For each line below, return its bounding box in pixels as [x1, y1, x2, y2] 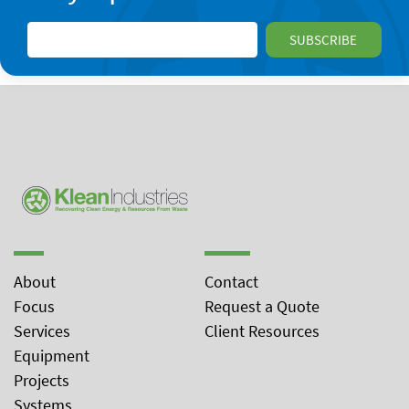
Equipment [14, 345, 89, 367]
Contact [204, 271, 258, 293]
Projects [14, 370, 69, 392]
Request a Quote [204, 296, 320, 318]
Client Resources [204, 320, 320, 342]
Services [14, 320, 70, 342]
